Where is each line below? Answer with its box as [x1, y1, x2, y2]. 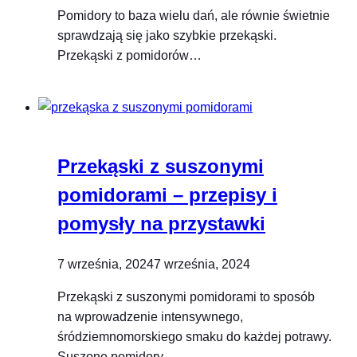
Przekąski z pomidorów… [57, 49, 202, 63]
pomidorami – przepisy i [57, 184, 277, 206]
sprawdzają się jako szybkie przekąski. [57, 29, 277, 43]
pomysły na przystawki [57, 213, 265, 235]
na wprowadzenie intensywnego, [57, 309, 243, 324]
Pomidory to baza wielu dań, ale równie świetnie [57, 9, 330, 23]
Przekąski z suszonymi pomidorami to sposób [57, 289, 315, 304]
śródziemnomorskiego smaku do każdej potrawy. [57, 329, 331, 343]
